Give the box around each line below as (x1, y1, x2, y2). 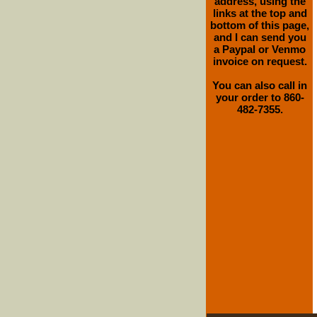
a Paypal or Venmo (214, 43, 306, 55)
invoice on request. (212, 55, 307, 67)
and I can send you (213, 31, 306, 43)
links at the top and (212, 7, 307, 19)
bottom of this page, (210, 19, 309, 31)
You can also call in (212, 79, 307, 91)
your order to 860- (215, 91, 304, 103)
